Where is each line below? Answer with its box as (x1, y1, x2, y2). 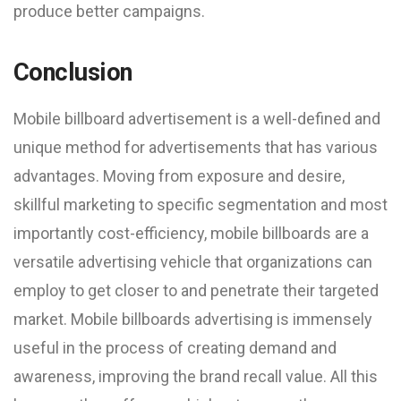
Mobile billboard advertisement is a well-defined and (13, 109, 380, 128)
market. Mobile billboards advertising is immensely (13, 310, 372, 328)
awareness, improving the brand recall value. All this (13, 367, 378, 386)
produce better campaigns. (13, 2, 205, 21)
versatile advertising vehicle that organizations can (13, 252, 372, 271)
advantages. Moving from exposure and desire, (13, 166, 345, 185)
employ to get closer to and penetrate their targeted (13, 281, 379, 300)
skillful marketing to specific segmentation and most (13, 195, 388, 214)
